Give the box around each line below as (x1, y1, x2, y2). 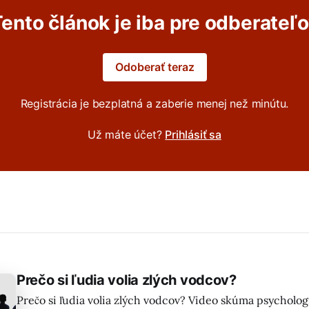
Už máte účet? (88, 127, 166, 141)
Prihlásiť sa (165, 127, 221, 141)
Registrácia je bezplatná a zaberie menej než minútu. (20, 96, 289, 110)
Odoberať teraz (114, 59, 195, 74)
